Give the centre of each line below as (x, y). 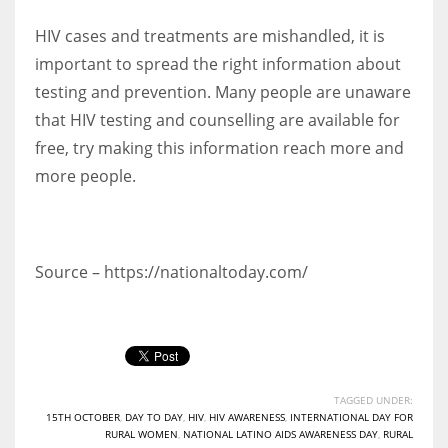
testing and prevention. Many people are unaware (223, 91)
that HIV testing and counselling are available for (217, 119)
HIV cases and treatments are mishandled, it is (210, 35)
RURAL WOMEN (141, 433)
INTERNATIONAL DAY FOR (351, 416)
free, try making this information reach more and (219, 147)
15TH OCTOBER (83, 416)
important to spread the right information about (218, 63)
